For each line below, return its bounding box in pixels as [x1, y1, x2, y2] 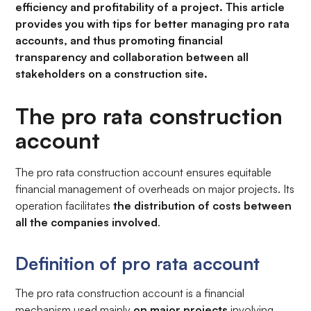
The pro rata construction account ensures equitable [15, 165, 272, 180]
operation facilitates [15, 199, 114, 213]
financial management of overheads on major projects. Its [15, 182, 295, 196]
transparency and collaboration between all [15, 50, 249, 65]
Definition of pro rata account [15, 252, 260, 275]
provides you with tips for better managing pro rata [15, 17, 290, 31]
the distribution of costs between [113, 199, 292, 213]
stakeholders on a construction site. [15, 67, 208, 81]
